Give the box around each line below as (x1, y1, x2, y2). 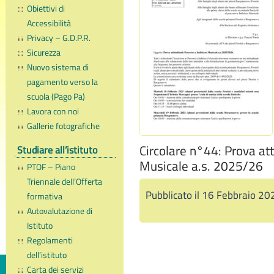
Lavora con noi (27, 105, 80, 119)
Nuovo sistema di (27, 61, 89, 75)
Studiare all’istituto (17, 143, 97, 158)
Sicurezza (27, 46, 61, 60)
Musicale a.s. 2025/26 (139, 157, 263, 176)
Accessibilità (27, 17, 72, 31)
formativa (27, 190, 63, 204)
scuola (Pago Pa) (27, 90, 86, 104)
